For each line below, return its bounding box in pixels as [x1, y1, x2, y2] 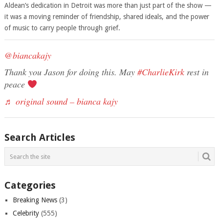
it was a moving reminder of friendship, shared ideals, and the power [4, 13, 209, 21]
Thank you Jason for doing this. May [4, 66, 137, 78]
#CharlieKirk [137, 66, 184, 78]
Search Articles [4, 131, 75, 143]
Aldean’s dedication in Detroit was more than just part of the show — [4, 1, 212, 9]
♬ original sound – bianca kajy [4, 95, 118, 107]
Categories [4, 179, 56, 191]
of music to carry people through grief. [4, 24, 120, 32]
